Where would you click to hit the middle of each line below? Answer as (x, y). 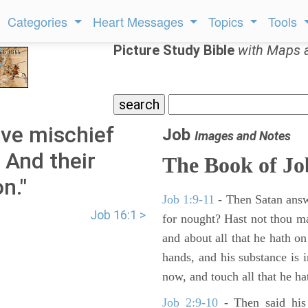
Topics (228, 21)
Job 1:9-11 (189, 199)
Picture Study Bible (176, 50)
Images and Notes (243, 136)
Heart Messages (140, 21)
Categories (40, 21)
